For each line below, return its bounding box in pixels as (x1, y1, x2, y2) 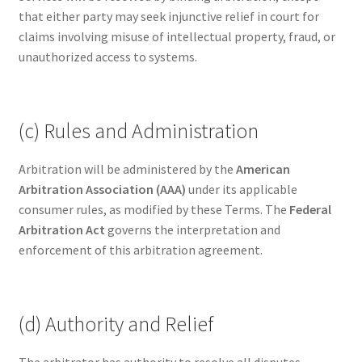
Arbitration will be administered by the (18, 161, 236, 178)
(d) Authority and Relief (18, 311, 213, 338)
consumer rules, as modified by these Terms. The (18, 201, 289, 218)
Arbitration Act (18, 221, 105, 238)
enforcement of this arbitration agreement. (18, 242, 263, 259)
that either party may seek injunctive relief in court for (18, 7, 319, 24)
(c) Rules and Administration (18, 118, 259, 145)
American (235, 161, 290, 178)
